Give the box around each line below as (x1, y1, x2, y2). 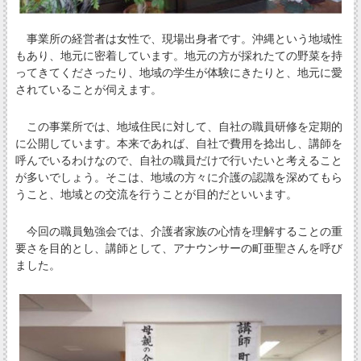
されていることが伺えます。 (15, 82, 162, 96)
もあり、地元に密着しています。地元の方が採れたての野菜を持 (15, 48, 342, 62)
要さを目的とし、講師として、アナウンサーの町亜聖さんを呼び (15, 242, 342, 255)
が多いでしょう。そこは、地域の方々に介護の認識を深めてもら (15, 170, 342, 184)
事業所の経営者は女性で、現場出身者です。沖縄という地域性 (15, 31, 342, 45)
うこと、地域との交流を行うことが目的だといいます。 (15, 187, 297, 201)
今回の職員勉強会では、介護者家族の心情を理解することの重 (15, 225, 342, 239)
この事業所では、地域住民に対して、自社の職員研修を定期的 (15, 119, 342, 133)
